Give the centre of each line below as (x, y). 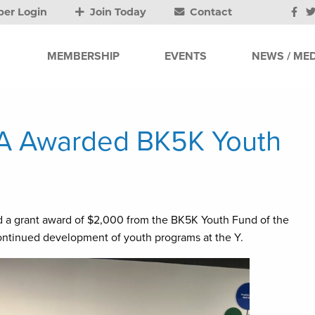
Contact (210, 12)
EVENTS (186, 56)
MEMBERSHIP (83, 56)
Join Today (117, 12)
